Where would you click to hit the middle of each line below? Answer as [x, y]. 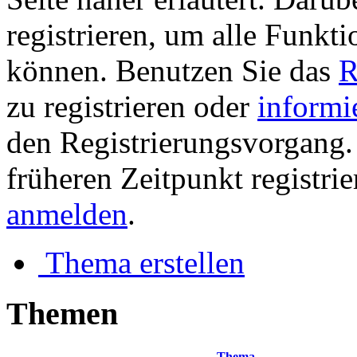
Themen [62, 314]
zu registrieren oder [132, 106]
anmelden [67, 214]
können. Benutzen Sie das [173, 70]
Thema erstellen [145, 262]
